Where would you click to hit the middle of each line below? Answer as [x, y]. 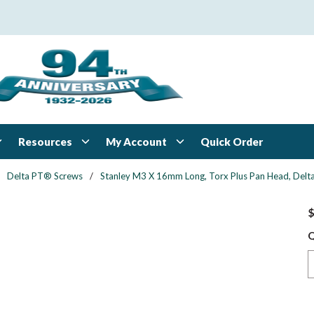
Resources [45, 141]
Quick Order [232, 142]
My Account [136, 141]
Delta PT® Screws [45, 176]
